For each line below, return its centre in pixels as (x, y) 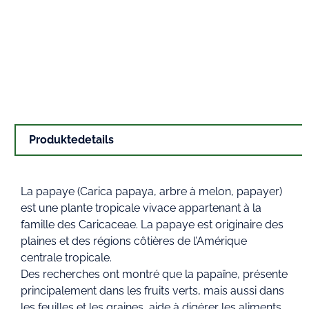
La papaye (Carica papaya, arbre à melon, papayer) (151, 192)
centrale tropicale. (66, 258)
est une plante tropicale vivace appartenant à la (141, 208)
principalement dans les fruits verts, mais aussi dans (152, 291)
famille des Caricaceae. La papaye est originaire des (152, 225)
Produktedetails (72, 140)
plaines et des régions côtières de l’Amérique (134, 241)
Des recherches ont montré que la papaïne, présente (154, 275)
